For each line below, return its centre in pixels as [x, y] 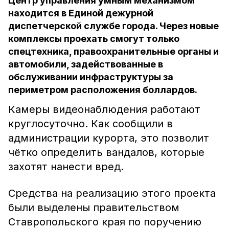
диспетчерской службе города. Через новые [113, 26]
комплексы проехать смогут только [94, 39]
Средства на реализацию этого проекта [112, 193]
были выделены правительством [94, 208]
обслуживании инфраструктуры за [91, 77]
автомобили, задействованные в [86, 64]
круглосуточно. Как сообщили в [90, 124]
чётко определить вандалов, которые [106, 152]
